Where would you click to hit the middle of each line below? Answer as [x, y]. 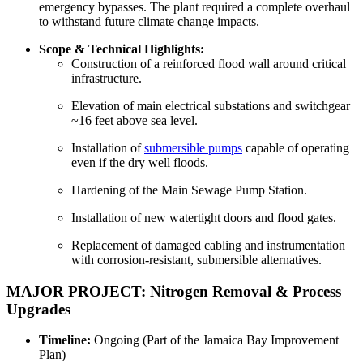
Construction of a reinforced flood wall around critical [209, 63]
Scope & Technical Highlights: [122, 49]
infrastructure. [107, 78]
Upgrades [38, 309]
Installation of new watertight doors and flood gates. [204, 217]
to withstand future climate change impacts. [149, 21]
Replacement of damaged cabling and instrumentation [208, 245]
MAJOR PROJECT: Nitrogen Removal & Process [174, 291]
